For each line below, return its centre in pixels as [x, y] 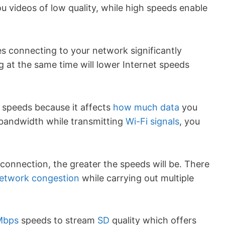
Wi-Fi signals [152, 121]
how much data [146, 107]
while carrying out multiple [137, 178]
